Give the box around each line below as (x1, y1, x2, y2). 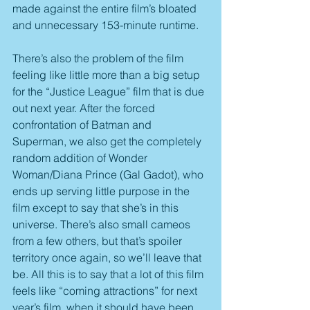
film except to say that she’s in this (12, 201, 181, 215)
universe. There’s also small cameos (12, 217, 193, 232)
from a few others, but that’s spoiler (12, 234, 185, 248)
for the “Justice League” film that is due (12, 84, 207, 99)
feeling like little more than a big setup (12, 68, 203, 82)
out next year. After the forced (12, 101, 158, 116)
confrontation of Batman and (12, 118, 154, 132)
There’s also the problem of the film (12, 51, 186, 66)
